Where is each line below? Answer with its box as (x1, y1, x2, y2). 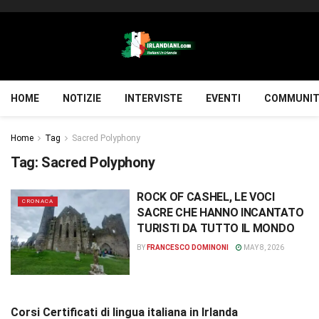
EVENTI (206, 93, 241, 104)
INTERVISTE (125, 93, 182, 104)
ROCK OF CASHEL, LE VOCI (137, 190, 275, 204)
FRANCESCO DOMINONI (147, 244, 229, 251)
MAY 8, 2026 (242, 244, 285, 251)
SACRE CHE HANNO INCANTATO (137, 206, 304, 219)
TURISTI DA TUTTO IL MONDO (137, 221, 295, 235)
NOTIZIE (63, 93, 101, 104)
